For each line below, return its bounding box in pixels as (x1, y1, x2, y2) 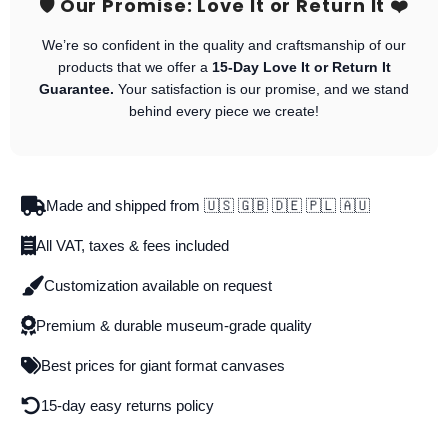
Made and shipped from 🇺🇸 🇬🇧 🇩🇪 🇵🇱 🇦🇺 (45, 196, 370, 214)
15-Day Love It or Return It (211, 58, 391, 75)
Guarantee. (39, 80, 114, 97)
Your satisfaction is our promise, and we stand (114, 80, 409, 97)
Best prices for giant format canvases (40, 356, 285, 374)
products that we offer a (57, 58, 212, 75)
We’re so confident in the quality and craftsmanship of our (42, 36, 406, 53)
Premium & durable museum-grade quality (35, 316, 312, 334)
